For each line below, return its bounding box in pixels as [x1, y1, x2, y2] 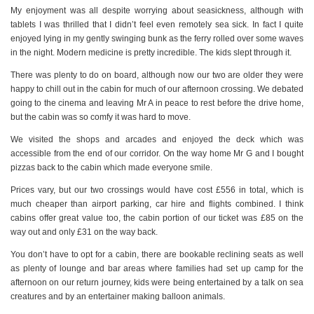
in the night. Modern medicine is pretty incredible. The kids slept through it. [11, 48, 292, 58]
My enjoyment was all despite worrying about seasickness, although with [11, 6, 303, 16]
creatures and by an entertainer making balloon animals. [11, 292, 227, 302]
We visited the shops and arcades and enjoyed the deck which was [11, 135, 303, 145]
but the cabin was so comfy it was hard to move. [11, 112, 191, 123]
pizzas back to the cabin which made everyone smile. [11, 163, 214, 173]
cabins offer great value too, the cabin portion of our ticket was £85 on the [11, 213, 303, 224]
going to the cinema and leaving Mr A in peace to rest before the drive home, [11, 98, 303, 109]
